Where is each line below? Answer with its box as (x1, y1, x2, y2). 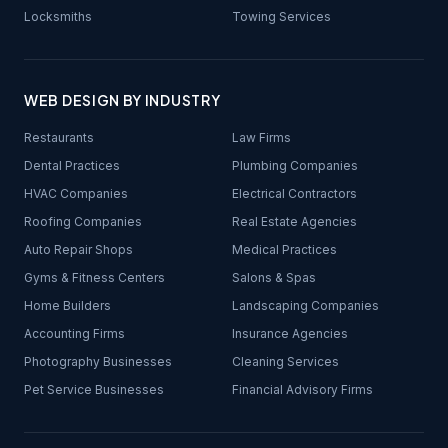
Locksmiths (24, 9, 92, 24)
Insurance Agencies (232, 326, 348, 341)
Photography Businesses (24, 354, 172, 369)
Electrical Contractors (232, 186, 357, 201)
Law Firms (232, 130, 291, 145)
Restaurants (24, 130, 94, 145)
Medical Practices (232, 242, 337, 257)
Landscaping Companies (232, 298, 379, 313)
